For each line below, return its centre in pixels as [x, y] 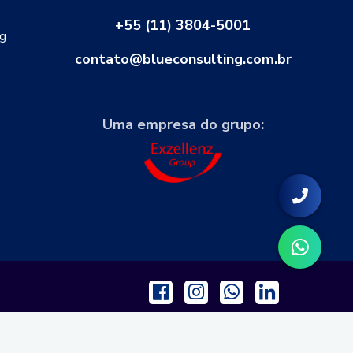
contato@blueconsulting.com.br [183, 59]
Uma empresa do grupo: [183, 124]
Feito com [149, 342]
